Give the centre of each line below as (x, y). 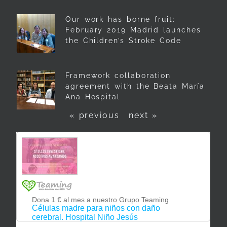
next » (143, 115)
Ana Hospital (93, 97)
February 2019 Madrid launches (133, 30)
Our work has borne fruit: (120, 19)
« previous (94, 115)
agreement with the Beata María (135, 86)
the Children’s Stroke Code (123, 40)
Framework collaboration (118, 76)
